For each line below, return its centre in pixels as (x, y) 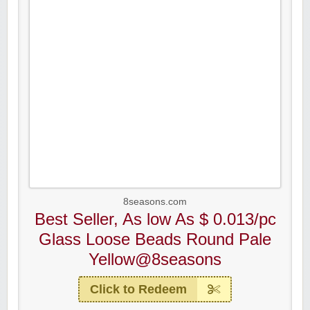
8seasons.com (155, 202)
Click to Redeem (138, 289)
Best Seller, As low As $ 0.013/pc (155, 219)
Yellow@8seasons (155, 259)
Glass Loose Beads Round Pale (155, 239)
